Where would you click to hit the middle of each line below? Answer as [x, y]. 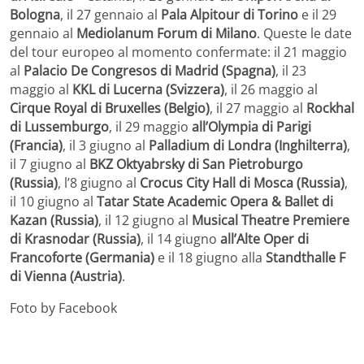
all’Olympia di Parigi [251, 126]
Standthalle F [305, 257]
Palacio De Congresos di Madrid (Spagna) [149, 70]
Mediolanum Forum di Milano [167, 33]
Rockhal [330, 108]
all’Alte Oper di [264, 238]
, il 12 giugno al [145, 220]
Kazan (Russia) [54, 220]
